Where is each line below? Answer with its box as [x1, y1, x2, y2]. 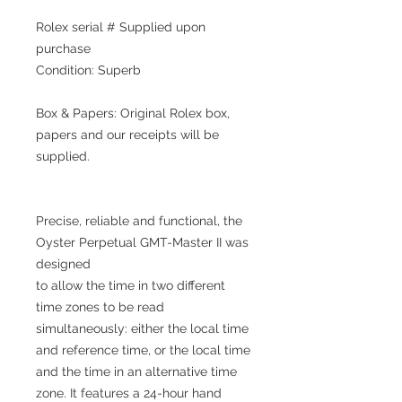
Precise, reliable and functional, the [36, 214, 242, 228]
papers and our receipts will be [36, 127, 219, 142]
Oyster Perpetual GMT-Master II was [36, 235, 249, 249]
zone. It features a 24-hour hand [36, 386, 222, 400]
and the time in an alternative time [36, 364, 237, 379]
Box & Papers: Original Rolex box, [36, 106, 230, 120]
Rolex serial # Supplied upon [36, 20, 205, 34]
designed [36, 257, 91, 271]
